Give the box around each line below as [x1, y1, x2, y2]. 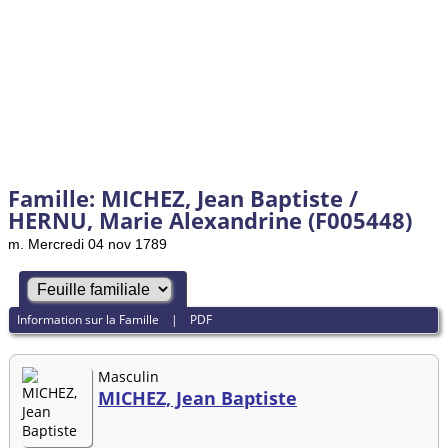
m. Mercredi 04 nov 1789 [8, 236, 167, 252]
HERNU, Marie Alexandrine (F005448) [8, 205, 412, 235]
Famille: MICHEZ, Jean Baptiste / [8, 183, 358, 213]
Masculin [98, 366, 159, 386]
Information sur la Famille [17, 311, 160, 329]
